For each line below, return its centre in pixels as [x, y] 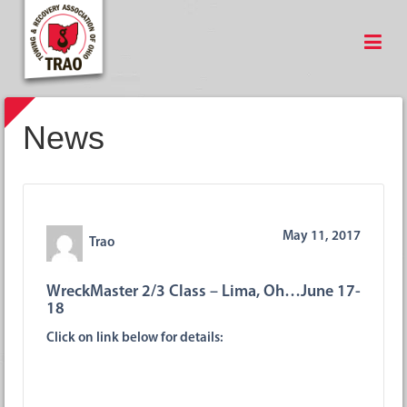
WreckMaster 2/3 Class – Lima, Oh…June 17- [203, 292]
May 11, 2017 [322, 236]
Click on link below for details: [135, 338]
